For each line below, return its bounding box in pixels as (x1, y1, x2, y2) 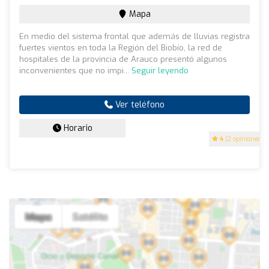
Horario (61, 122, 92, 134)
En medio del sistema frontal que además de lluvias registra (19, 31, 250, 41)
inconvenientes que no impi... (19, 65, 131, 76)
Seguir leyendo (131, 65, 189, 76)
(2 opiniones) (223, 134, 262, 143)
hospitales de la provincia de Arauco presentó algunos (19, 53, 227, 64)
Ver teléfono (113, 98, 165, 110)
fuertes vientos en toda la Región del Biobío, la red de (19, 42, 222, 53)
